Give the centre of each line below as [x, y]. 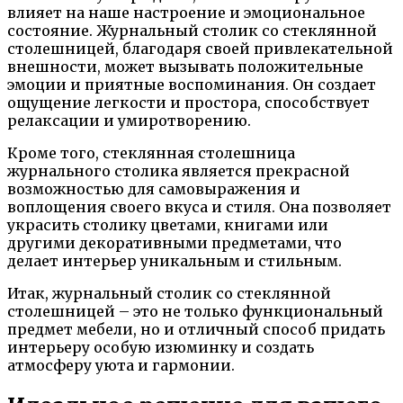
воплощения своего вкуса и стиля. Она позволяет [199, 206]
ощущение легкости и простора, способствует [188, 102]
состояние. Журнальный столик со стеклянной [192, 30]
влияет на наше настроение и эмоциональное [186, 12]
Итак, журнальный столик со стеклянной [169, 293]
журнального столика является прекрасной [179, 170]
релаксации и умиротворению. [129, 120]
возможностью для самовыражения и [154, 188]
